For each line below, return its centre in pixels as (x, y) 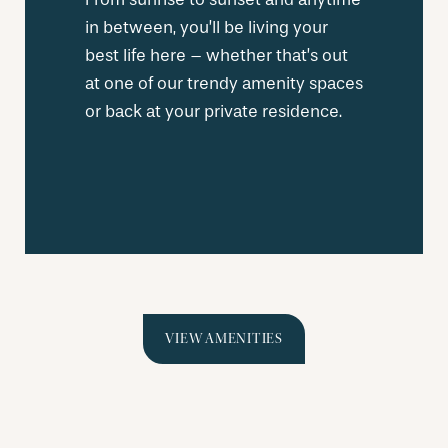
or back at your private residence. (213, 111)
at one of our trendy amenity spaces (224, 83)
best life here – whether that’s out (216, 55)
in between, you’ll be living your (206, 27)
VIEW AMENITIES (224, 338)
